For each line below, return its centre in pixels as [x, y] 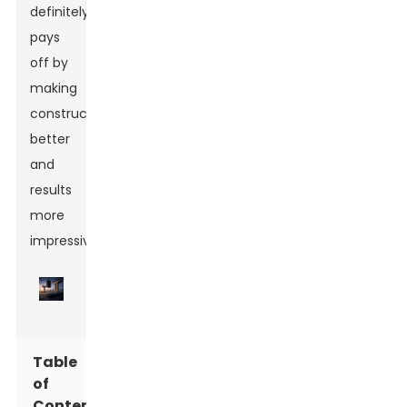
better [50, 139]
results [51, 190]
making [54, 89]
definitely [60, 12]
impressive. [66, 241]
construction [71, 114]
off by [50, 63]
